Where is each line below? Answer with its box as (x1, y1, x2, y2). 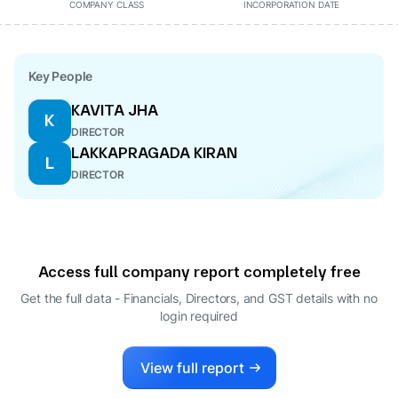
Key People (28, 68, 93, 84)
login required (160, 308, 238, 323)
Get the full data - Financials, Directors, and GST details (20, 291, 333, 306)
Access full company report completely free (37, 262, 361, 281)
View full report (139, 359, 244, 377)
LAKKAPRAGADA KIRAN (71, 143, 237, 162)
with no (336, 291, 378, 306)
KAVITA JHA (71, 100, 158, 119)
